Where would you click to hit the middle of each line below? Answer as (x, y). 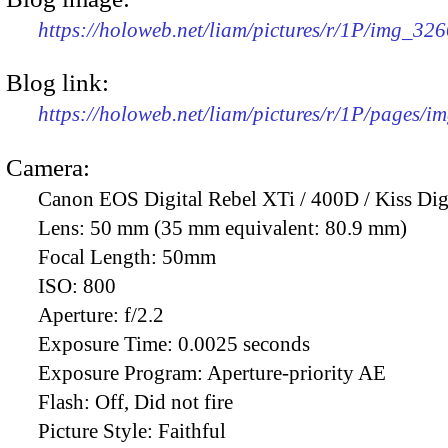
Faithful (192, 430)
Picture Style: (98, 430)
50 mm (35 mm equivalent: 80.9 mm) (248, 227)
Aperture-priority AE (296, 372)
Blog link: (57, 83)
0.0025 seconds (244, 343)
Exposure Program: (122, 372)
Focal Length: (100, 256)
